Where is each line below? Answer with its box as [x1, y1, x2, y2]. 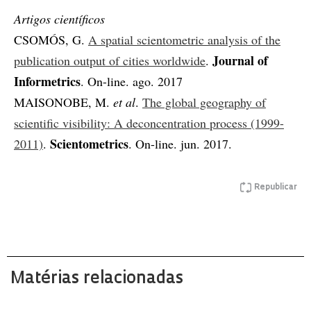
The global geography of [142, 93, 266, 110]
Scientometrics [50, 134, 128, 153]
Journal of [212, 51, 268, 69]
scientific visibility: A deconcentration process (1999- [14, 114, 284, 131]
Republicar [254, 183, 297, 192]
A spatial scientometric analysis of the [88, 31, 280, 48]
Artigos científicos [14, 10, 105, 27]
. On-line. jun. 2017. [128, 135, 232, 152]
